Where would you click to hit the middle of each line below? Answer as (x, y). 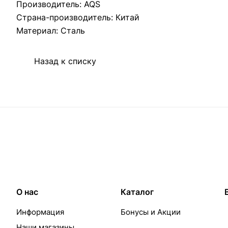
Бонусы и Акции (150, 212)
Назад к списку (65, 61)
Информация (40, 212)
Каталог (137, 192)
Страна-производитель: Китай (78, 17)
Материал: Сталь (51, 31)
